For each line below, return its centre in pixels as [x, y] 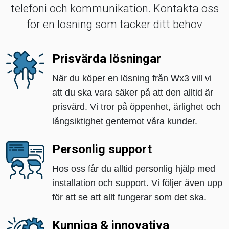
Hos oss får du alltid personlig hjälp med [134, 169]
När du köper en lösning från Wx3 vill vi [132, 78]
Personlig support [102, 149]
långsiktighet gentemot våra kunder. [125, 121]
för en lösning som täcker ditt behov [114, 24]
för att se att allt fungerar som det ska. [129, 197]
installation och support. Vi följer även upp [137, 183]
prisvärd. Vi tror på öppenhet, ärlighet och [136, 107]
